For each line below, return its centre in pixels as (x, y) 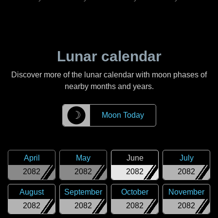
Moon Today (123, 115)
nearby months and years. (109, 86)
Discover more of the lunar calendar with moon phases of (109, 75)
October (135, 192)
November (186, 192)
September (83, 192)
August (32, 192)
